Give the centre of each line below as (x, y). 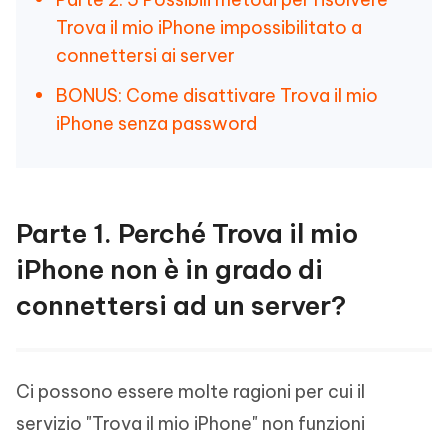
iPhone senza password (156, 123)
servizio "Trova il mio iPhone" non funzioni (190, 423)
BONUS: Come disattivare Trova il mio (217, 95)
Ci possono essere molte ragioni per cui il (190, 391)
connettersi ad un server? (181, 305)
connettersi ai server (145, 55)
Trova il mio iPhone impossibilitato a (209, 27)
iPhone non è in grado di (169, 269)
